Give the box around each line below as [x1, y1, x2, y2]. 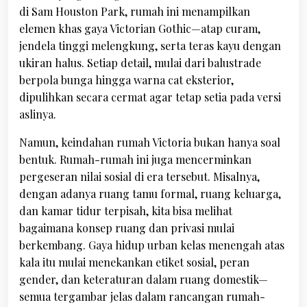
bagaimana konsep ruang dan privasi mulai [19, 221, 234, 235]
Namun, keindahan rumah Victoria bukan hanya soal [19, 135, 280, 149]
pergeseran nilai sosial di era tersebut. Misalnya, [19, 169, 260, 184]
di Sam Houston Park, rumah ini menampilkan [19, 4, 250, 19]
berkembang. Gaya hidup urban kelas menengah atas [19, 238, 284, 252]
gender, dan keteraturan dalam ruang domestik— [19, 272, 268, 286]
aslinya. [19, 107, 56, 121]
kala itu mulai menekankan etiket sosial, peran [19, 255, 249, 269]
